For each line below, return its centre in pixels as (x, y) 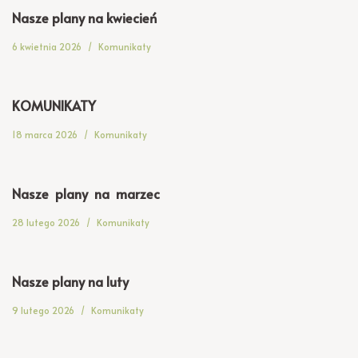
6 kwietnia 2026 (47, 46)
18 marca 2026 (45, 134)
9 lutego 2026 (43, 310)
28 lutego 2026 (46, 222)
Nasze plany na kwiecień (84, 18)
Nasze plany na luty (70, 282)
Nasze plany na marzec (86, 194)
